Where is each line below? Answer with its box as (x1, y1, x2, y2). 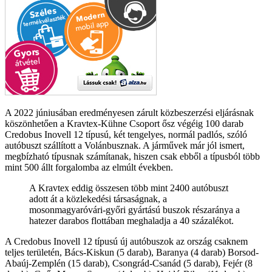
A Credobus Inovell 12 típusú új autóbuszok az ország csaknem (5, 236, 248, 246)
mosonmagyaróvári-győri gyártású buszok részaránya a (29, 204, 240, 215)
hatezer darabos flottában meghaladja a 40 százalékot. (29, 215, 234, 226)
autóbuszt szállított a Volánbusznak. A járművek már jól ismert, (5, 140, 245, 151)
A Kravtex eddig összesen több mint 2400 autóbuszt (29, 182, 228, 193)
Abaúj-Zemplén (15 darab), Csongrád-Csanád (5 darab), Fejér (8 (5, 257, 253, 268)
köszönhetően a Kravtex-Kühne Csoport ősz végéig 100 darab (5, 118, 243, 129)
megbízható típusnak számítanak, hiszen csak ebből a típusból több (5, 151, 260, 161)
